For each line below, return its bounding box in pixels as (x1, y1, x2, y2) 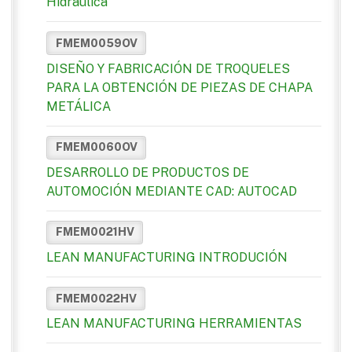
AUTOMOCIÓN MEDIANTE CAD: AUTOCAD (46, 183, 297, 199)
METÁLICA (46, 98, 111, 114)
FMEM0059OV (55, 36, 137, 49)
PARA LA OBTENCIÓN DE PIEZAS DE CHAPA (46, 79, 313, 95)
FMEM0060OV (55, 141, 137, 154)
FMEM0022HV (55, 291, 137, 305)
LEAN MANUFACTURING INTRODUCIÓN (46, 250, 288, 266)
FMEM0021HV (55, 225, 134, 239)
